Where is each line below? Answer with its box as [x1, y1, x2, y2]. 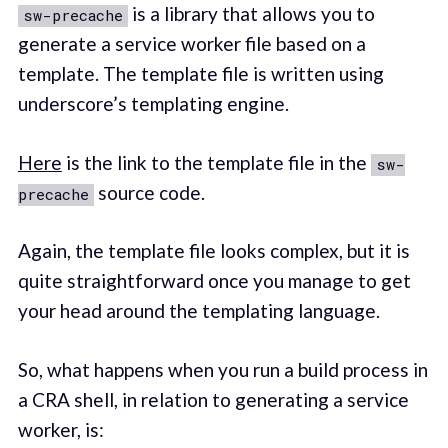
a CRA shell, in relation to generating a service [17, 387, 409, 411]
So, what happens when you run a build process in [17, 357, 428, 381]
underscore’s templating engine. [17, 92, 289, 116]
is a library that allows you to [127, 2, 375, 26]
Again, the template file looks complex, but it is [17, 239, 410, 263]
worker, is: [17, 417, 104, 441]
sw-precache [22, 5, 123, 26]
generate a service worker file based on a [17, 32, 366, 56]
